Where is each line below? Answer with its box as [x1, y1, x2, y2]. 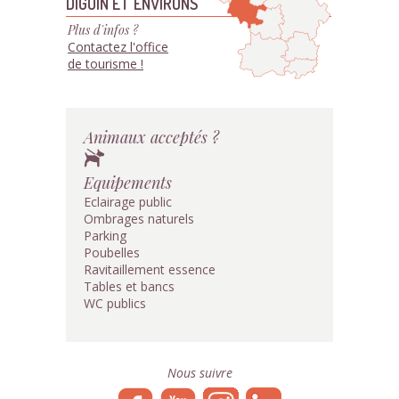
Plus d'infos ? [68, 21, 138, 38]
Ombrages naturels [84, 210, 194, 227]
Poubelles [84, 244, 140, 261]
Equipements [84, 171, 172, 193]
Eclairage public [84, 193, 172, 210]
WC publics [84, 295, 146, 312]
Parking [84, 227, 126, 244]
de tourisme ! [68, 55, 143, 72]
